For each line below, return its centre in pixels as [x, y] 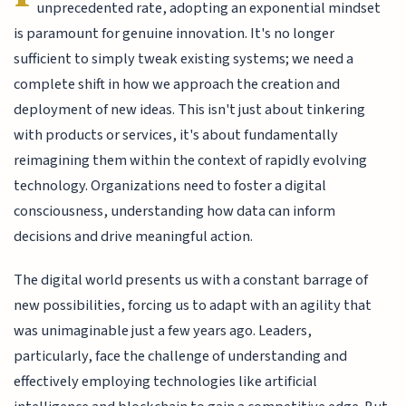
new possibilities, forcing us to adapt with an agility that [193, 306]
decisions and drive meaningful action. [134, 236]
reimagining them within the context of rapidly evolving [191, 160]
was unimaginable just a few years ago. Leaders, [163, 331]
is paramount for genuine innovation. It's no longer [174, 33]
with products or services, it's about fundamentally [176, 135]
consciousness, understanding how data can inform [175, 211]
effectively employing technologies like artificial [166, 382]
